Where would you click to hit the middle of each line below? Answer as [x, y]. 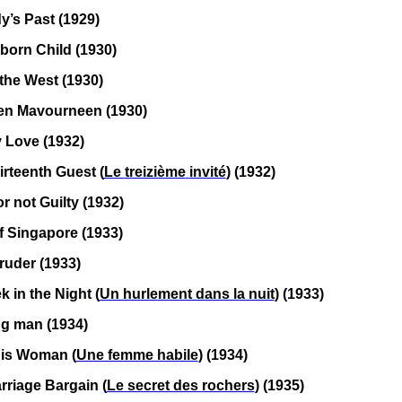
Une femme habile [137, 355]
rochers [228, 385]
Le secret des [154, 385]
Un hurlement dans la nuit [187, 294]
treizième [155, 172]
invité [207, 172]
